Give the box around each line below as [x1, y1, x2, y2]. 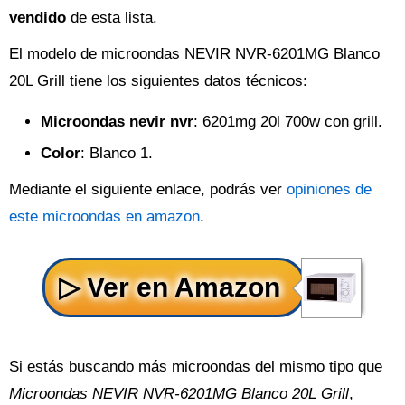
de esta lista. [66, 9, 157, 26]
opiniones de [287, 181, 372, 198]
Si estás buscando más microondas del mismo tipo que [9, 358, 382, 375]
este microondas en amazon [9, 208, 200, 225]
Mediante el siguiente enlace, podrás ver [9, 181, 287, 198]
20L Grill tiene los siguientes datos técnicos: [9, 72, 307, 89]
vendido [9, 9, 66, 26]
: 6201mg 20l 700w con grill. [193, 113, 382, 130]
